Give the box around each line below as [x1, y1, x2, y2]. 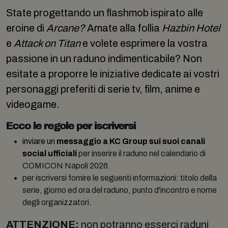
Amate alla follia [87, 22, 162, 34]
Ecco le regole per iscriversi [6, 120, 135, 131]
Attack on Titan [14, 38, 82, 49]
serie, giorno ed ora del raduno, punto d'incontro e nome [22, 186, 217, 194]
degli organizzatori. [22, 198, 92, 207]
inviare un [22, 137, 55, 146]
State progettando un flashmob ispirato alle [6, 7, 203, 18]
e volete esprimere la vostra [82, 38, 208, 49]
